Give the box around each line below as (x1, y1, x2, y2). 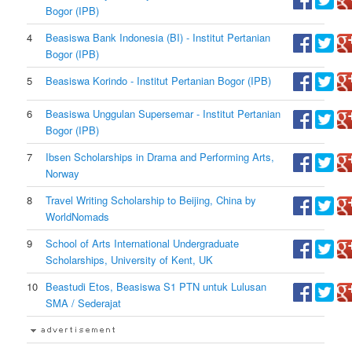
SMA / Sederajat (46, 295, 122, 311)
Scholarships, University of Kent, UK (46, 252, 214, 268)
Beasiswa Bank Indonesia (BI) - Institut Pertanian (46, 30, 271, 46)
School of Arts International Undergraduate (46, 236, 240, 251)
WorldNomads (46, 209, 110, 225)
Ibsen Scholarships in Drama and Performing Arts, (46, 149, 275, 165)
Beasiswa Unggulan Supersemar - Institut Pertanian (46, 106, 281, 122)
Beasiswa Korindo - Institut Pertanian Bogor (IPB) (46, 73, 272, 89)
